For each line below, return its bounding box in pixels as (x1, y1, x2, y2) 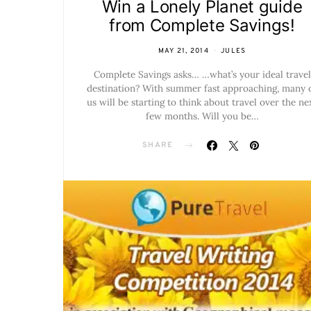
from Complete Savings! (109, 15, 295, 35)
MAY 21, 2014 (158, 47, 209, 56)
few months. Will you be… (145, 110, 259, 122)
